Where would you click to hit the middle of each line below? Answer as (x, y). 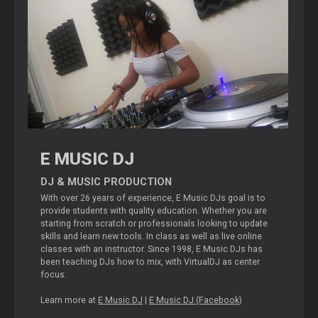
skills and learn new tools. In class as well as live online (152, 237)
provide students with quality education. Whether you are (154, 211)
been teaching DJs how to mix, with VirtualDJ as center (150, 262)
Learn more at (70, 301)
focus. (54, 275)
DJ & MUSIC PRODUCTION (106, 182)
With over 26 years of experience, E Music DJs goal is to (153, 198)
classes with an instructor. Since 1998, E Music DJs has (152, 250)
